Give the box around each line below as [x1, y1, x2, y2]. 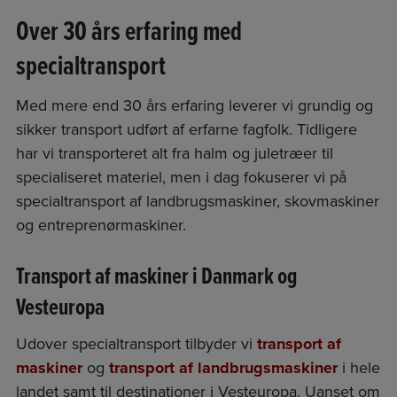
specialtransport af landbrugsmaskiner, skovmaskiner [15, 191, 379, 212]
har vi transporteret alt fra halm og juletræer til [15, 144, 333, 164]
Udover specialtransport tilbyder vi [15, 334, 257, 354]
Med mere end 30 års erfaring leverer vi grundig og [15, 96, 373, 116]
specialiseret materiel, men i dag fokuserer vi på [15, 167, 346, 188]
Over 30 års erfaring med [15, 15, 242, 51]
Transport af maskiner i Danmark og [15, 261, 297, 293]
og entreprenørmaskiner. [15, 215, 186, 236]
